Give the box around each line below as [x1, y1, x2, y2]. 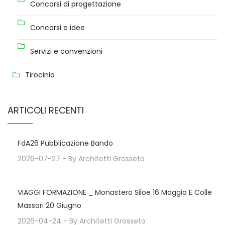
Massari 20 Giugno [18, 200, 81, 210]
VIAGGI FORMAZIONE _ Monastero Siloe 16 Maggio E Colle [18, 187, 212, 197]
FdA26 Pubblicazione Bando [18, 138, 113, 148]
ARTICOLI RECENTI [8, 104, 84, 117]
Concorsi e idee [30, 23, 85, 33]
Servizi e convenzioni [30, 46, 102, 56]
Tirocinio [25, 70, 55, 80]
